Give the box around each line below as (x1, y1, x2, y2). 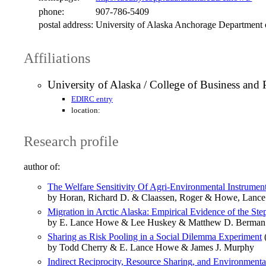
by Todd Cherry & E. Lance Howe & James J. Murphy (47, 242, 254, 253)
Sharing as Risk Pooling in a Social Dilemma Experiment (47, 232, 262, 242)
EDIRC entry (71, 94, 113, 104)
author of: (24, 161, 60, 172)
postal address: (39, 19, 94, 30)
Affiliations (24, 50, 90, 66)
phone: (39, 6, 65, 17)
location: (71, 106, 100, 115)
